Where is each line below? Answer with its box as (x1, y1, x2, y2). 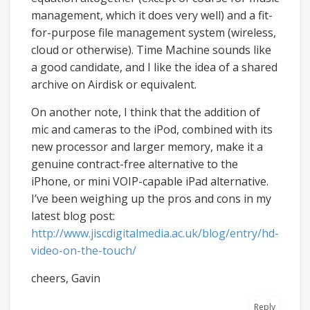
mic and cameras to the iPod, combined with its (31, 122, 273, 137)
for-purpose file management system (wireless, (31, 25, 276, 40)
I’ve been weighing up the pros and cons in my (31, 191, 271, 206)
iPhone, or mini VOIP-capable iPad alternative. (31, 174, 268, 189)
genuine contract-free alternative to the (31, 156, 238, 172)
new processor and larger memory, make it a (31, 139, 263, 154)
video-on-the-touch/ (31, 243, 136, 258)
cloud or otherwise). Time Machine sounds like (31, 42, 271, 57)
